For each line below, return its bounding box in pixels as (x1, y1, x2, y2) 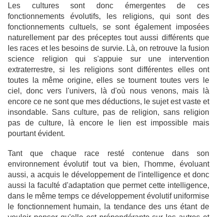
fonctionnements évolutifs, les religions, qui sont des (8, 12, 209, 21)
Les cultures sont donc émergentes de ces (8, 1, 209, 10)
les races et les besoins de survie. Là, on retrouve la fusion (8, 44, 209, 53)
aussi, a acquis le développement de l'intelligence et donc (8, 170, 209, 179)
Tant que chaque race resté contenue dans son (8, 149, 209, 158)
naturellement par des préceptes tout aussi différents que (8, 33, 209, 42)
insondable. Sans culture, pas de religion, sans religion (8, 108, 209, 117)
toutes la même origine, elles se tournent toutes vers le (8, 76, 209, 85)
